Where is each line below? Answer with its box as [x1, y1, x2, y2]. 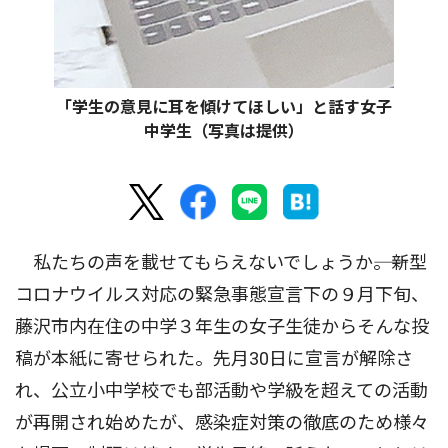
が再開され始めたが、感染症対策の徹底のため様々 [15, 412, 429, 434]
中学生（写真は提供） [144, 122, 304, 142]
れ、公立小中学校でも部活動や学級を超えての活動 [15, 380, 428, 402]
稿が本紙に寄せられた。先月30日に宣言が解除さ [15, 348, 413, 370]
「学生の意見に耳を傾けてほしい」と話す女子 [56, 98, 392, 118]
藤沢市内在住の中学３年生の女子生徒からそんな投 [15, 316, 429, 338]
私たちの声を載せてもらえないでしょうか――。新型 [15, 252, 427, 274]
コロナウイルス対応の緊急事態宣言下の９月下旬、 [15, 284, 429, 306]
